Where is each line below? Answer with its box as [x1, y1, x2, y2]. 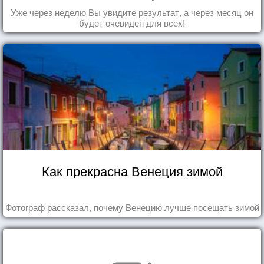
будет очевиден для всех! [79, 16, 185, 29]
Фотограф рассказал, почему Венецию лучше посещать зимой [5, 200, 259, 213]
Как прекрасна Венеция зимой [41, 161, 223, 180]
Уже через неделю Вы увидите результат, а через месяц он [11, 5, 253, 18]
